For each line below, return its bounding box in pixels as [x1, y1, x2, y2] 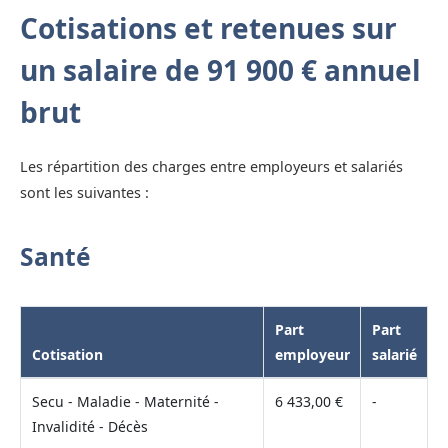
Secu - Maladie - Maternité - [31, 391, 219, 411]
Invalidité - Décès [31, 416, 148, 436]
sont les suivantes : [20, 182, 149, 202]
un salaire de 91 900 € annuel [20, 50, 421, 89]
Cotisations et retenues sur [20, 8, 397, 47]
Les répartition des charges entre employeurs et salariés [20, 156, 403, 176]
